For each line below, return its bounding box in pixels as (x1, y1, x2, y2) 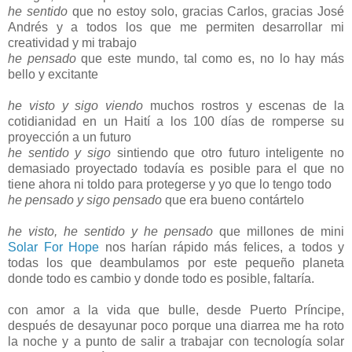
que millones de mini (213, 224, 344, 238)
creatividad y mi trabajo (8, 35, 137, 49)
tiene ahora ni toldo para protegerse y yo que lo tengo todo (8, 177, 332, 191)
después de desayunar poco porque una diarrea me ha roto (8, 318, 344, 332)
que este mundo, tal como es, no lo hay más (75, 51, 345, 65)
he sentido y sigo (8, 145, 111, 159)
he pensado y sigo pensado (8, 192, 162, 207)
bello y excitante (8, 67, 98, 81)
